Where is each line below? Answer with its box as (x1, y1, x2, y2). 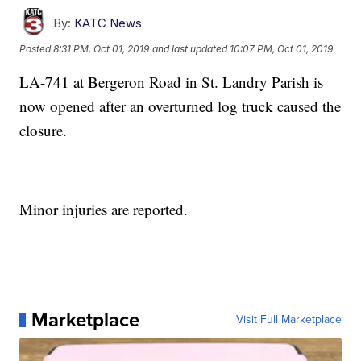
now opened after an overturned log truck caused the (19, 96, 342, 117)
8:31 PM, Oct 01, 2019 (53, 42, 150, 55)
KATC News (74, 15, 143, 31)
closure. (19, 120, 68, 141)
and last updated (152, 42, 228, 55)
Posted (19, 42, 54, 55)
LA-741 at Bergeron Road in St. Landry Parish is (19, 72, 324, 93)
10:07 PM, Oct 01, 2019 (230, 42, 334, 55)
